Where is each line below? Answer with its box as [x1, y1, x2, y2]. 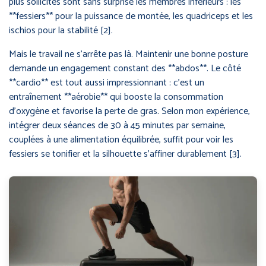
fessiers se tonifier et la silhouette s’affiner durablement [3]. [9, 145, 242, 162]
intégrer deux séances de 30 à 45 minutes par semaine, [9, 117, 226, 134]
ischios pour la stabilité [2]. [9, 22, 113, 39]
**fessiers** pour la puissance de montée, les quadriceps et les [9, 8, 253, 24]
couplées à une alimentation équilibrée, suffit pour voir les [9, 131, 233, 148]
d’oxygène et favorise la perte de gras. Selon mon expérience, [9, 103, 250, 119]
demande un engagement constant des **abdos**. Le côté [9, 60, 241, 77]
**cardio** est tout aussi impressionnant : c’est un [9, 74, 204, 91]
